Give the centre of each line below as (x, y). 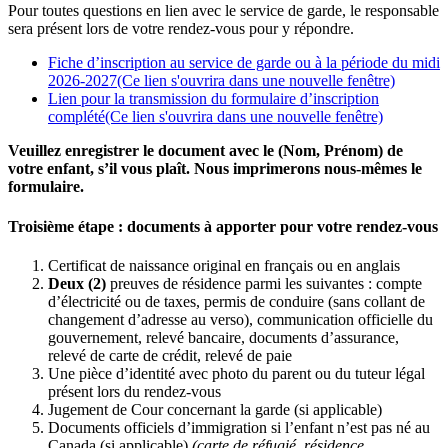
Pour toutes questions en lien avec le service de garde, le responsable (223, 11)
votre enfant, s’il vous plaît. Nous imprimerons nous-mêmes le (215, 169)
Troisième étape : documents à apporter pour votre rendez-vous (223, 226)
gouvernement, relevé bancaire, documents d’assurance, (223, 337)
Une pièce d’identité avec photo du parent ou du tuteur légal (236, 373)
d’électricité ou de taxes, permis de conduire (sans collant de (236, 301)
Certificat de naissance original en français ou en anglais (224, 265)
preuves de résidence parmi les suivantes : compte (264, 283)
